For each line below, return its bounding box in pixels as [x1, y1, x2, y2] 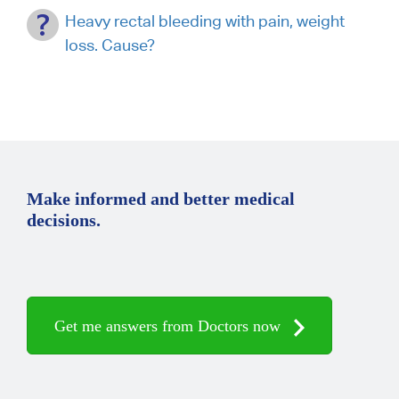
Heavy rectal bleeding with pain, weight [65, 11, 345, 30]
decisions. [27, 209, 101, 230]
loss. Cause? [65, 35, 155, 54]
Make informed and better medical [27, 188, 295, 208]
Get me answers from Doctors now [54, 316, 285, 335]
